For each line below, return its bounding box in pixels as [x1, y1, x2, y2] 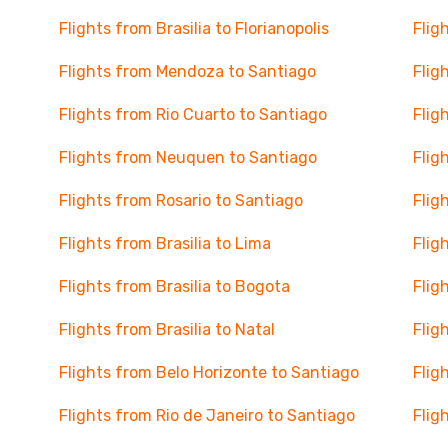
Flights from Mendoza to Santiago [58, 62, 316, 81]
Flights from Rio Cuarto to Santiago [58, 105, 327, 124]
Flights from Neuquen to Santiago [58, 148, 317, 167]
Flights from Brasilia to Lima [58, 234, 271, 253]
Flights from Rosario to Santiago [58, 191, 303, 210]
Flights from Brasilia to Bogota [58, 277, 290, 296]
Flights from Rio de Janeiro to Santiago [58, 406, 355, 425]
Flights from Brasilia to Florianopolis [58, 19, 329, 38]
